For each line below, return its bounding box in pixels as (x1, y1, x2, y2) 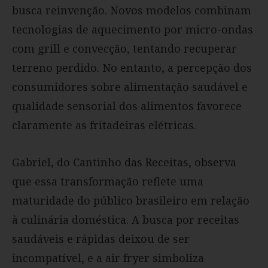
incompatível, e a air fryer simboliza (12, 250, 204, 265)
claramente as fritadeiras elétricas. (12, 117, 196, 132)
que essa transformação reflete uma (12, 173, 203, 188)
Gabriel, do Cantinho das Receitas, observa (12, 154, 236, 169)
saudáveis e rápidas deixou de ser (12, 231, 190, 246)
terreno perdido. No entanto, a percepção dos (12, 60, 252, 75)
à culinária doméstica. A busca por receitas (12, 212, 239, 227)
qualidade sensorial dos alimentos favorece (12, 98, 242, 113)
